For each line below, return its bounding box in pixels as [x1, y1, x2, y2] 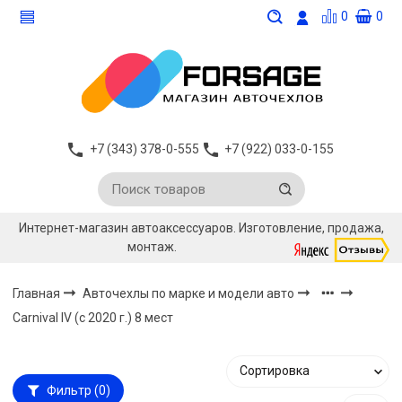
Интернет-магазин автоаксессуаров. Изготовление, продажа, [18, 221, 384, 236]
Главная [13, 285, 61, 301]
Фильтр [47, 382, 92, 398]
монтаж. [127, 240, 179, 255]
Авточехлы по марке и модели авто [83, 285, 298, 301]
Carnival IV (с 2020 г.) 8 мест [13, 310, 174, 325]
